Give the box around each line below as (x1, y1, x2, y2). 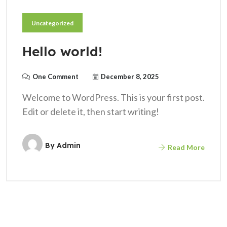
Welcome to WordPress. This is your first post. (22, 92, 205, 103)
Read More (166, 143, 205, 152)
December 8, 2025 (101, 72, 159, 81)
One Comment (32, 72, 79, 81)
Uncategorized (31, 19, 73, 27)
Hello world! (22, 43, 102, 60)
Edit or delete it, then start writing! (22, 106, 159, 117)
